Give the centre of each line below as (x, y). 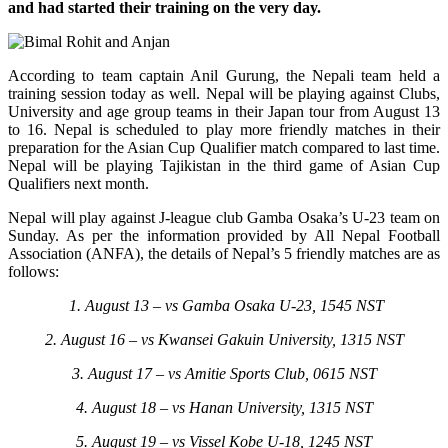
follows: (33, 271)
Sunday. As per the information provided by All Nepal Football (224, 235)
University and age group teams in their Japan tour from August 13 (224, 111)
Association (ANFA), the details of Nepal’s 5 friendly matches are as (224, 253)
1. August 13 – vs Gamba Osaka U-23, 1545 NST (224, 305)
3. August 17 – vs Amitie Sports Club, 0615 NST (224, 373)
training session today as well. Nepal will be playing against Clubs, (224, 93)
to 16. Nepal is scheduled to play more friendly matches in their (224, 129)
